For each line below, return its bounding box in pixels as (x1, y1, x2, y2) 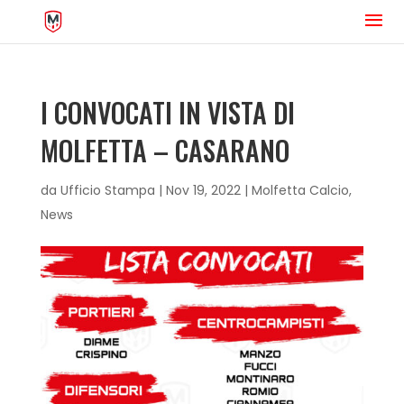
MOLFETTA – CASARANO (40, 130, 289, 170)
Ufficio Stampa (60, 181, 155, 199)
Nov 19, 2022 (165, 181, 241, 199)
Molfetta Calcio (251, 181, 349, 199)
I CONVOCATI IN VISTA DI (40, 92, 295, 133)
